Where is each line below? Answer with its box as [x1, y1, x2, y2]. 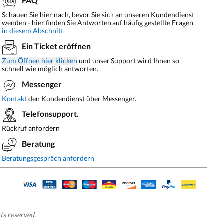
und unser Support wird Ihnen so [77, 56, 180, 65]
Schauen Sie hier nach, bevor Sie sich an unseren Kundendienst [2, 10, 195, 19]
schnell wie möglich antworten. [2, 64, 99, 73]
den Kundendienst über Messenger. [27, 94, 137, 103]
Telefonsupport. [22, 109, 79, 118]
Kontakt [2, 94, 27, 103]
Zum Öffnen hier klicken [2, 56, 78, 65]
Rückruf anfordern [2, 124, 60, 132]
